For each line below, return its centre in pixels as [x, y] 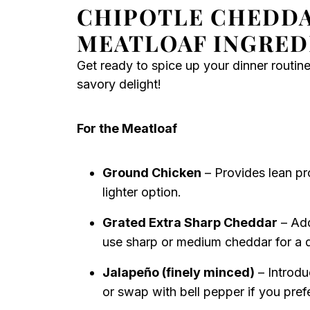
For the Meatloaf [127, 128]
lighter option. [142, 192]
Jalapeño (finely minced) [179, 272]
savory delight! [119, 84]
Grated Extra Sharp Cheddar [190, 222]
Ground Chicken [152, 173]
